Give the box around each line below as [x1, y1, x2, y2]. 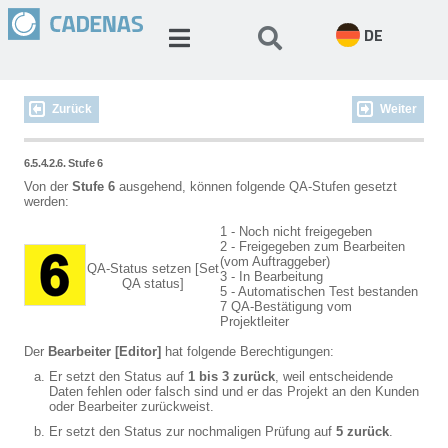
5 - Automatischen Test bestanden [220, 284, 418, 299]
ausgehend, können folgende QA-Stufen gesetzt [115, 179, 397, 194]
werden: [24, 194, 69, 209]
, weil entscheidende [275, 369, 393, 384]
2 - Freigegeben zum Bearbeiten [220, 239, 405, 254]
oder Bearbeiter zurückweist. [49, 399, 214, 414]
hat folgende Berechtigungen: [161, 344, 334, 359]
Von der [24, 179, 72, 194]
